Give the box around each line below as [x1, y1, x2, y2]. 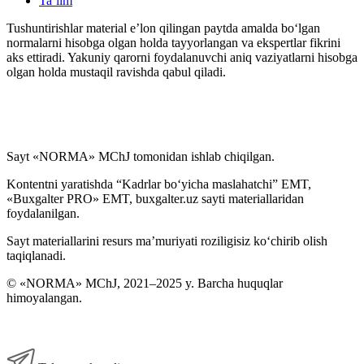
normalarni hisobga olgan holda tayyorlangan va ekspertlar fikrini [6, 36, 340, 50]
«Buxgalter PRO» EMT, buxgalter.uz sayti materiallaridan [6, 192, 304, 206]
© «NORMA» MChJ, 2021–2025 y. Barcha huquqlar [6, 276, 283, 291]
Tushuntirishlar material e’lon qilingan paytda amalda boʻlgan [6, 21, 320, 36]
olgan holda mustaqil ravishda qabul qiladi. [6, 65, 226, 80]
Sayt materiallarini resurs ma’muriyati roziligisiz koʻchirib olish [6, 234, 327, 249]
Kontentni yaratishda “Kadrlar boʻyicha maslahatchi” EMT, [6, 177, 311, 192]
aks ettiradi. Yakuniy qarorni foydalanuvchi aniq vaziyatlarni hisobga [6, 50, 357, 65]
